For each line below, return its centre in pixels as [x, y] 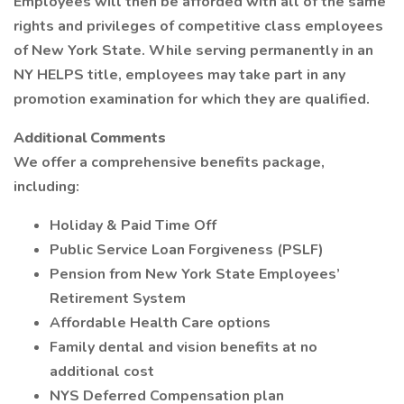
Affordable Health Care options [160, 323]
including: [46, 187]
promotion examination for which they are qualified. [192, 99]
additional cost [102, 372]
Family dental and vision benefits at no [184, 347]
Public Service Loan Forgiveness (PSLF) [187, 250]
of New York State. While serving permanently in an [193, 50]
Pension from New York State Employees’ [195, 274]
